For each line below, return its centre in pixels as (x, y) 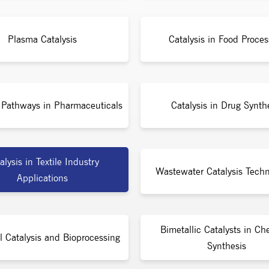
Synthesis (227, 246)
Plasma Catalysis (42, 39)
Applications (42, 178)
